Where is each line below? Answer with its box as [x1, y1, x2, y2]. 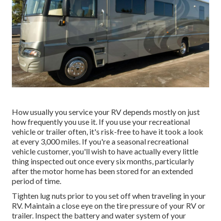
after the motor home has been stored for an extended [12, 166, 193, 176]
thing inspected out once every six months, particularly [12, 156, 194, 166]
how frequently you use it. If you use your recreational [12, 116, 190, 126]
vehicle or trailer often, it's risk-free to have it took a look [12, 126, 203, 136]
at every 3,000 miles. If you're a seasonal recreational [12, 136, 188, 146]
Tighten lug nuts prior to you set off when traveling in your [12, 190, 206, 200]
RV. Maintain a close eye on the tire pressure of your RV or [12, 200, 205, 210]
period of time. [12, 176, 61, 185]
